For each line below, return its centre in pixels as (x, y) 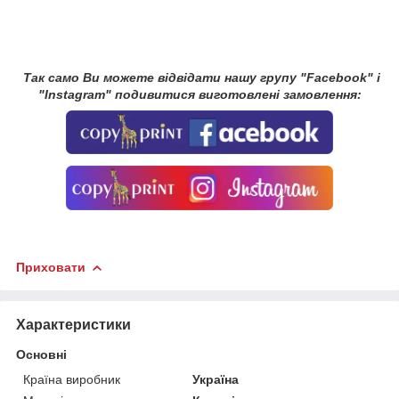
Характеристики (73, 324)
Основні (41, 354)
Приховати (51, 267)
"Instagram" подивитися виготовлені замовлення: (199, 95)
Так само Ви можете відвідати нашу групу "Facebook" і (199, 78)
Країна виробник (72, 379)
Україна (216, 379)
